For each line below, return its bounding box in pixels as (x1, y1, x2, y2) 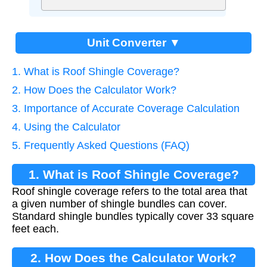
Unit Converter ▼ (86, 36, 181, 49)
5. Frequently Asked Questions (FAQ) (12, 139, 190, 151)
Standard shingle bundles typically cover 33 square (12, 210, 254, 222)
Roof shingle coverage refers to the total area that (12, 185, 247, 197)
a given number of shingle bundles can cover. (12, 197, 227, 210)
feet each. (12, 222, 59, 235)
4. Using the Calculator (12, 120, 120, 133)
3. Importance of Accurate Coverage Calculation (12, 102, 240, 114)
